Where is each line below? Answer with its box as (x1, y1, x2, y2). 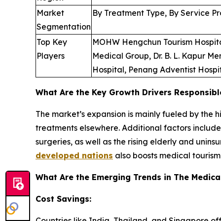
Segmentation (37, 22, 91, 32)
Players (37, 51, 65, 61)
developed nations (36, 150, 113, 161)
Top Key (37, 37, 67, 47)
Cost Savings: (36, 194, 91, 204)
